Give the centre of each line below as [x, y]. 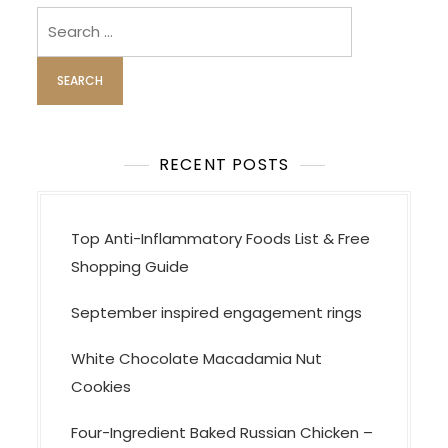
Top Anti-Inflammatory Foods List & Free [221, 238]
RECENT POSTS [224, 164]
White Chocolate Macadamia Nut [197, 358]
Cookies [101, 386]
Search [62, 19]
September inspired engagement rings [219, 312]
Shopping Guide [130, 266]
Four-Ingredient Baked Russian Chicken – [222, 432]
